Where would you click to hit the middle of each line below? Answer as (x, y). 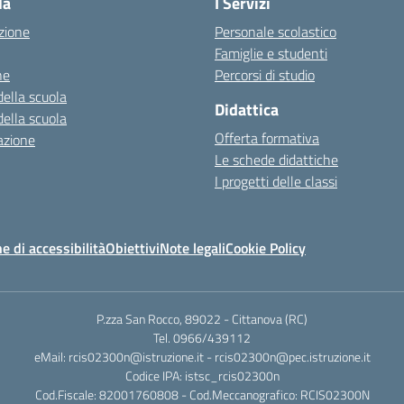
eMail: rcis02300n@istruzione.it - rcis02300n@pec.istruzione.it (202, 357)
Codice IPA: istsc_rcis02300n (202, 376)
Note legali (193, 248)
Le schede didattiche (276, 160)
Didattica (247, 110)
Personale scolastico (275, 32)
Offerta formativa (267, 138)
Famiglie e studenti (271, 53)
